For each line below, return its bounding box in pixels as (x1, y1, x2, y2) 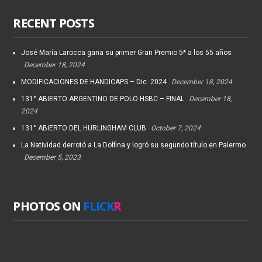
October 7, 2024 (151, 124, 201, 133)
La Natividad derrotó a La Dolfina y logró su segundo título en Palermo (21, 141, 246, 150)
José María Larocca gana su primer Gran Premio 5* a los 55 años (21, 49, 232, 57)
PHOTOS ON (13, 198, 84, 215)
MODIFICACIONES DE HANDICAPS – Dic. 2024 (21, 78, 167, 87)
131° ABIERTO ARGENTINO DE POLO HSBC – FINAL (21, 95, 185, 104)
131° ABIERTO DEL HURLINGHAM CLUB (21, 124, 147, 133)
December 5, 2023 (24, 153, 81, 162)
